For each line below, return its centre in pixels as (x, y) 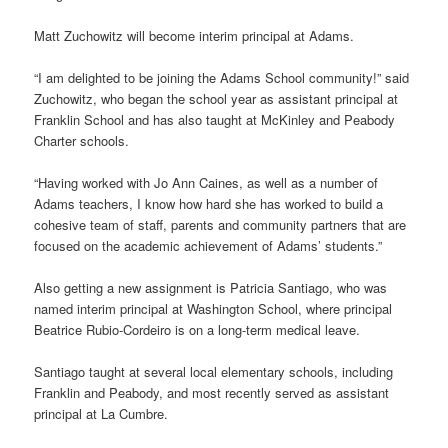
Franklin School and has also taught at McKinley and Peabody (215, 119)
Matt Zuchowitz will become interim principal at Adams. (194, 35)
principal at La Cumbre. (101, 414)
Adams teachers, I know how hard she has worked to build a (209, 203)
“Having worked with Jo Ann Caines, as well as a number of (206, 182)
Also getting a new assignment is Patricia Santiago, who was (211, 288)
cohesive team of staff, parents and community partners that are (220, 224)
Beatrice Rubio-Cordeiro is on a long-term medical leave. (197, 330)
